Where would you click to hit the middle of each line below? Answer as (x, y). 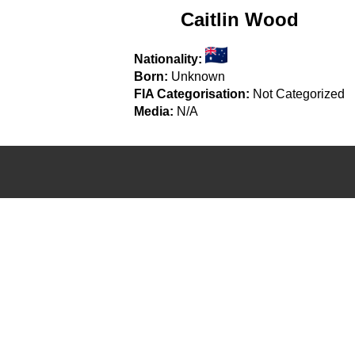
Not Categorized (299, 94)
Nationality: (168, 59)
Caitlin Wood (239, 19)
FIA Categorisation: (192, 94)
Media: (154, 111)
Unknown (198, 76)
